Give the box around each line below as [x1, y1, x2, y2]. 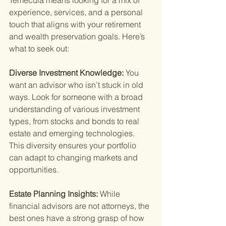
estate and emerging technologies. [9, 128, 137, 139]
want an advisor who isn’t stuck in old [9, 80, 145, 90]
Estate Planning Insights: [9, 189, 100, 199]
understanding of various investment [9, 104, 142, 115]
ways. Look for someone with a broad [9, 92, 145, 102]
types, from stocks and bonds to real [9, 116, 141, 127]
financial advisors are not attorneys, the [9, 201, 151, 211]
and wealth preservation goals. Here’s [9, 31, 147, 42]
